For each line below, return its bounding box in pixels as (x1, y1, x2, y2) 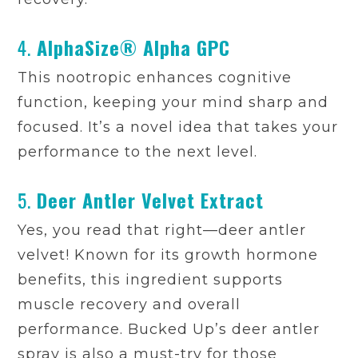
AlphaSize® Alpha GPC (37, 33, 231, 62)
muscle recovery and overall (18, 296, 241, 314)
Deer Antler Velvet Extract (37, 185, 265, 215)
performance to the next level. (18, 143, 258, 161)
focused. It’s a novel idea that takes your (18, 118, 339, 137)
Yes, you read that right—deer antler (18, 221, 307, 240)
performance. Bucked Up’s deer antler (18, 320, 320, 339)
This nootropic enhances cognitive (18, 69, 292, 87)
